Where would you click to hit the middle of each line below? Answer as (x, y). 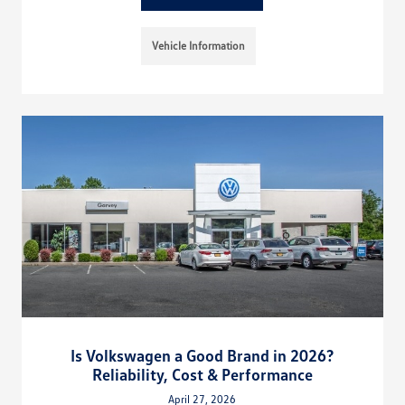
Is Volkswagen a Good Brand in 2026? (202, 355)
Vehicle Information (199, 46)
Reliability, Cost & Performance (202, 374)
